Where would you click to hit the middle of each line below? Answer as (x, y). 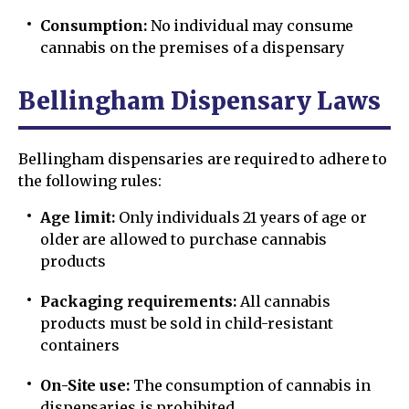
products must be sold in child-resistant (187, 323)
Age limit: (78, 217)
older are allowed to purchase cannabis (184, 239)
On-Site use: (85, 385)
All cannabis (283, 301)
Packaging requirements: (138, 301)
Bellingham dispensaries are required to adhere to (203, 158)
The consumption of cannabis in (250, 385)
